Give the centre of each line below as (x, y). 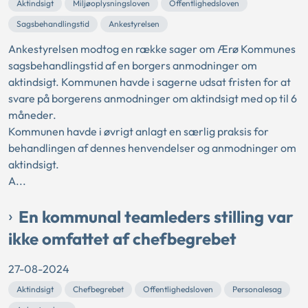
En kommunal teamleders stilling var (156, 217)
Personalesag (257, 289)
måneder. (32, 115)
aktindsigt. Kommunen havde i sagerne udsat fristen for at (150, 82)
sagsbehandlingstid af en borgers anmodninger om (133, 66)
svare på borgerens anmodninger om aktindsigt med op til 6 (153, 99)
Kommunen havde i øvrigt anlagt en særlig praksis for (139, 132)
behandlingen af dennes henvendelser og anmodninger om (152, 148)
